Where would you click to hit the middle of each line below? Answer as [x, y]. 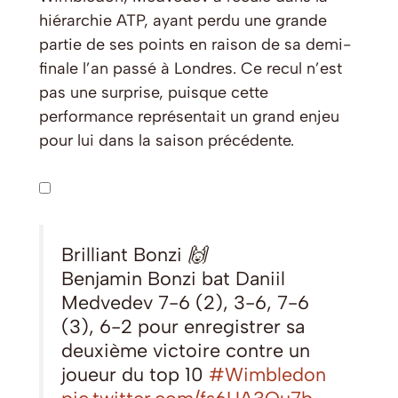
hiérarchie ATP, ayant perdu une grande [183, 20]
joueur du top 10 [135, 374]
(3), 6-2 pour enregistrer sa [183, 326]
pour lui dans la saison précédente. [167, 140]
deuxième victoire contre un [186, 350]
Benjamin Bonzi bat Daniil [173, 278]
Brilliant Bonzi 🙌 [134, 254]
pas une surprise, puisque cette [154, 92]
